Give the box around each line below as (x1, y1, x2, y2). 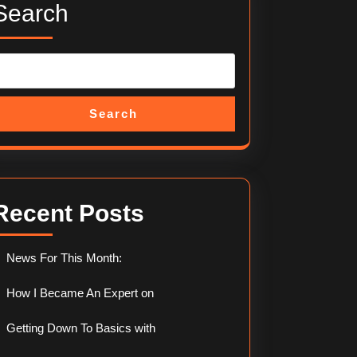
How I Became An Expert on (6, 286, 155, 300)
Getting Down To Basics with (6, 321, 156, 335)
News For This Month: (6, 251, 123, 265)
